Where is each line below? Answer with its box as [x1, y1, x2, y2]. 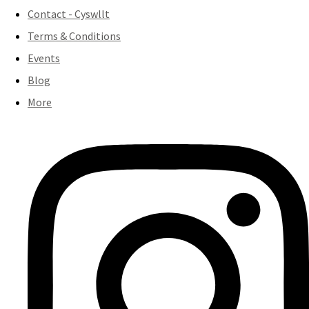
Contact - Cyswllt [28, 7, 110, 21]
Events [28, 51, 60, 65]
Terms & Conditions [28, 29, 121, 43]
